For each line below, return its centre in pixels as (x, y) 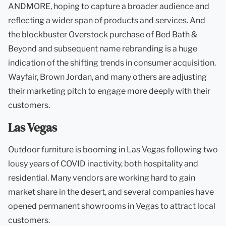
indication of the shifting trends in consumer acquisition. (112, 63)
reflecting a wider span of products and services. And (107, 20)
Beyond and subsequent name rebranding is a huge (103, 49)
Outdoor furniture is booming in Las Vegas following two (113, 150)
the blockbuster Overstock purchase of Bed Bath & (103, 35)
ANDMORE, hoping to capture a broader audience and (109, 6)
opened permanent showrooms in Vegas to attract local (112, 206)
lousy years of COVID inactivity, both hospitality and (103, 164)
